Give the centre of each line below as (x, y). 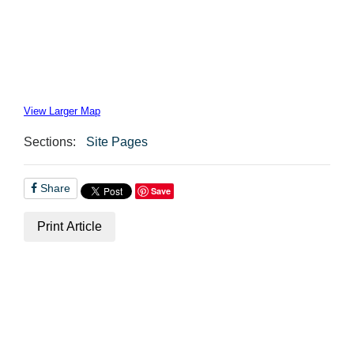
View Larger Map (62, 111)
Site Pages (117, 141)
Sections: (50, 141)
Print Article (70, 226)
